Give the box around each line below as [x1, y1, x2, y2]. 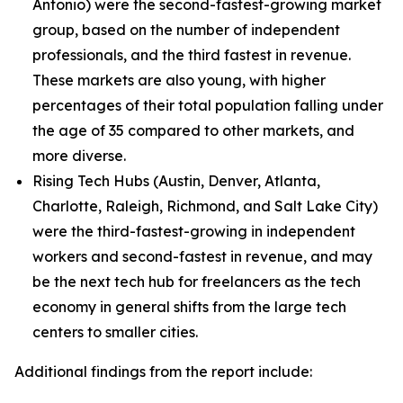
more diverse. [32, 147, 126, 165]
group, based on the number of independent [32, 21, 340, 39]
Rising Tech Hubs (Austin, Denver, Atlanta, [32, 172, 320, 190]
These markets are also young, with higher [32, 71, 326, 89]
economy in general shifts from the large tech [32, 298, 346, 316]
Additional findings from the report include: [14, 363, 312, 381]
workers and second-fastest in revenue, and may [32, 247, 372, 265]
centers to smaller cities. [32, 323, 198, 341]
